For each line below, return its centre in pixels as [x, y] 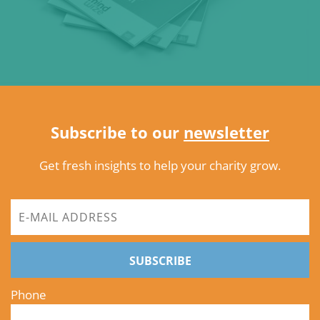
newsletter [226, 132]
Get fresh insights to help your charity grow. [160, 166]
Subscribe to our [117, 132]
